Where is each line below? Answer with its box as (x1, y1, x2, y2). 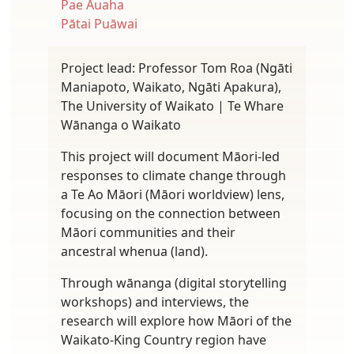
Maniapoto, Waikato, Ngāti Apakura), (61, 77, 281, 96)
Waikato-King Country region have (61, 330, 266, 348)
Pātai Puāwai (61, 14, 137, 32)
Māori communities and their (61, 223, 235, 241)
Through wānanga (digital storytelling (61, 273, 287, 292)
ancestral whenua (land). (61, 242, 208, 260)
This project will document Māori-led (61, 147, 280, 165)
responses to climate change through (61, 166, 286, 184)
